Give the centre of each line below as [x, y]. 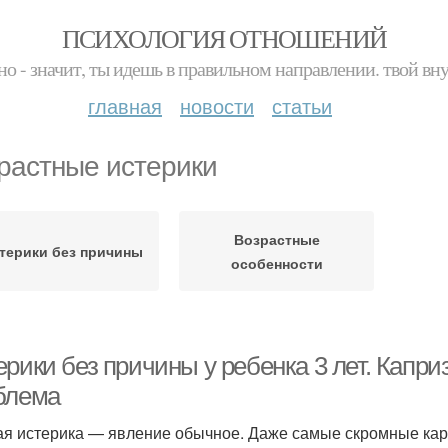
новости [217, 105]
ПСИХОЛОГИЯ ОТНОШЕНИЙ [224, 38]
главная [125, 105]
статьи [302, 105]
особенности [276, 263]
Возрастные [276, 239]
